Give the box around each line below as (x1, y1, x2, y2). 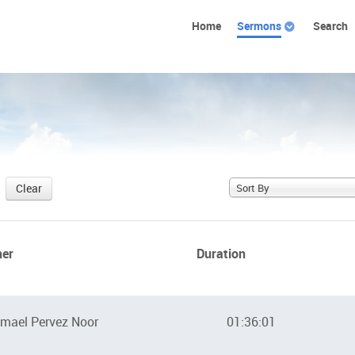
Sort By (236, 181, 269, 196)
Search (313, 17, 348, 33)
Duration (196, 245, 246, 263)
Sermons (237, 17, 281, 33)
